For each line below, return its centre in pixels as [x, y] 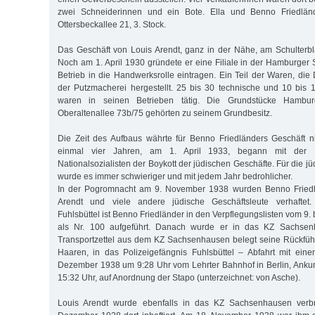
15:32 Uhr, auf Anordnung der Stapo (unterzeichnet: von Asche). [179, 277]
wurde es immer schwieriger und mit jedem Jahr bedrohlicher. [175, 176]
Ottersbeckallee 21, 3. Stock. [112, 24]
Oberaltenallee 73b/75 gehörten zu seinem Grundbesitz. [165, 113]
